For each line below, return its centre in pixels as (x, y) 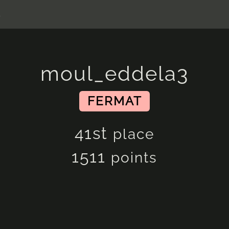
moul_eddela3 (114, 73)
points (134, 158)
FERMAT (114, 101)
